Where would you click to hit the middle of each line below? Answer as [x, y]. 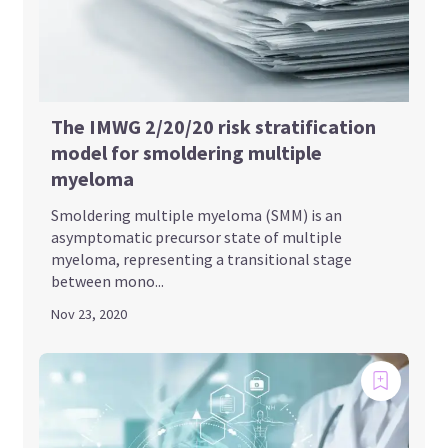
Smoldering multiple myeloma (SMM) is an [197, 214]
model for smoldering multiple [187, 152]
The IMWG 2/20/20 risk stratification [214, 126]
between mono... [108, 280]
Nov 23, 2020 [89, 313]
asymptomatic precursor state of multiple [197, 236]
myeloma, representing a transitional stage [202, 258]
